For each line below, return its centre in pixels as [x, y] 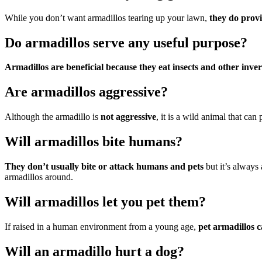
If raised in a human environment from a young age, [101, 226]
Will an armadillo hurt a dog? [94, 251]
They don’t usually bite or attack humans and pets [104, 167]
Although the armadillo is [53, 117]
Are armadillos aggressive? [86, 92]
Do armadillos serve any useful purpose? [126, 42]
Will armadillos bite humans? [94, 142]
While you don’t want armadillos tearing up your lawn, [107, 18]
